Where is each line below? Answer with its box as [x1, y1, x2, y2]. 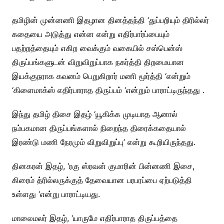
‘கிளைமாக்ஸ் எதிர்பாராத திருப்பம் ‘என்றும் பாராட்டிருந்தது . [11, 85, 204, 95]
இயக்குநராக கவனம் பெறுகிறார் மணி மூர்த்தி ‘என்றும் [11, 71, 190, 81]
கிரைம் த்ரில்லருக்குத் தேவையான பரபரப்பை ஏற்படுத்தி [11, 175, 192, 185]
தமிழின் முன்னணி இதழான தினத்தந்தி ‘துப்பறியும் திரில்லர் [11, 15, 209, 25]
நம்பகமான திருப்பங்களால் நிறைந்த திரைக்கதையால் [11, 123, 186, 133]
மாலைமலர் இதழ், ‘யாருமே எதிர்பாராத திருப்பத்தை [11, 213, 177, 223]
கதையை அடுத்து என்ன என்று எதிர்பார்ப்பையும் [11, 29, 169, 39]
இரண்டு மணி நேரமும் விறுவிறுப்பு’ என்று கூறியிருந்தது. [11, 137, 195, 147]
